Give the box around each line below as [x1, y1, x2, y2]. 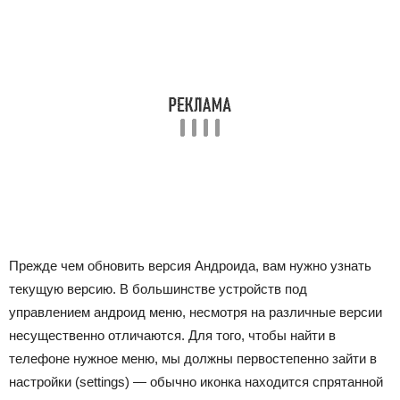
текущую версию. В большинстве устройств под [9, 281, 307, 296]
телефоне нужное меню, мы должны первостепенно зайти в [9, 351, 377, 366]
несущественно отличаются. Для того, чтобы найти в [9, 328, 336, 343]
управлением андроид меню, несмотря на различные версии [9, 304, 382, 320]
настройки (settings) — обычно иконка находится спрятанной [9, 374, 383, 389]
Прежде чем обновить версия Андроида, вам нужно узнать [9, 258, 371, 273]
